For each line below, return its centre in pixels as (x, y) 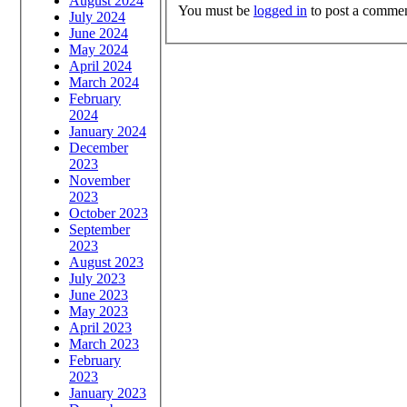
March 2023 (104, 343)
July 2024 (97, 16)
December (99, 147)
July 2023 (97, 278)
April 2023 (100, 327)
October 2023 (109, 213)
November (99, 180)
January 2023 (108, 392)
